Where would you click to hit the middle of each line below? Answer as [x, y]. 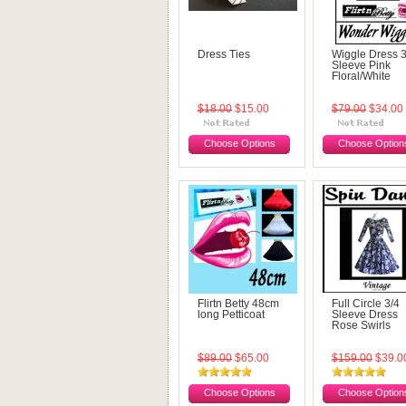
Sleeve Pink [361, 65]
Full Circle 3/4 [366, 304]
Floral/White [361, 76]
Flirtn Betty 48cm [238, 304]
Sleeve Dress [365, 314]
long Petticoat [231, 314]
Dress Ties [224, 54]
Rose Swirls [361, 325]
